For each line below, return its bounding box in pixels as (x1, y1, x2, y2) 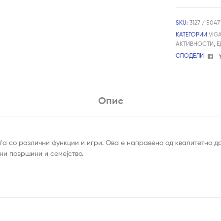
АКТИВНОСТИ (176, 39, 214, 47)
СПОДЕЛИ (176, 51, 204, 59)
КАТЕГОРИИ (176, 30, 209, 38)
